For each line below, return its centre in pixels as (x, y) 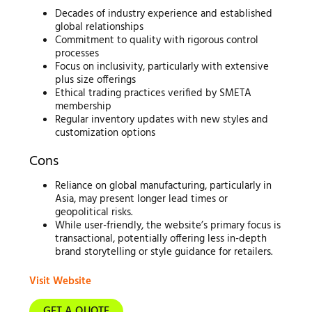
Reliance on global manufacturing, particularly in (164, 186)
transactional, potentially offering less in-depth (161, 239)
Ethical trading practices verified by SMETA (154, 93)
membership (84, 106)
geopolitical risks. (94, 213)
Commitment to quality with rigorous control (157, 40)
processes (77, 53)
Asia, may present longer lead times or (142, 200)
